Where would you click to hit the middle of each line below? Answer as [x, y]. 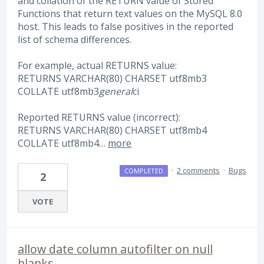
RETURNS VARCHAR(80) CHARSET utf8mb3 [112, 78]
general [116, 91]
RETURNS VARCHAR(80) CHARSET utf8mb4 [112, 131]
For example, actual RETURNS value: [97, 65]
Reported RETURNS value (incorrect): [99, 118]
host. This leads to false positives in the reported [126, 26]
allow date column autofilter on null [115, 249]
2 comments [198, 170]
